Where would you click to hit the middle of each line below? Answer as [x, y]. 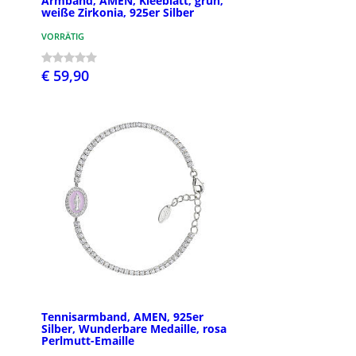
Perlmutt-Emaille [88, 340]
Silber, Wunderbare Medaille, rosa [134, 328]
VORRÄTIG [63, 36]
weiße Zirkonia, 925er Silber [118, 12]
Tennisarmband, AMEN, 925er [122, 316]
